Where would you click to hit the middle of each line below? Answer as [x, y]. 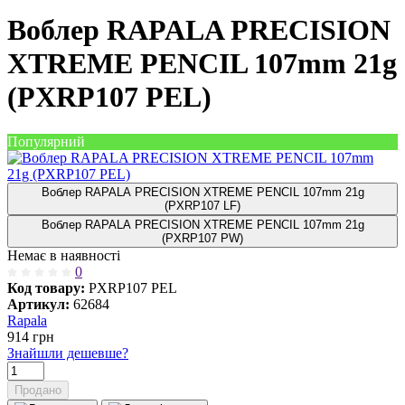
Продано [38, 390]
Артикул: [38, 304]
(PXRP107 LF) [202, 205]
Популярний [46, 141]
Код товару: [46, 287]
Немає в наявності [64, 255]
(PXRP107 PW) [202, 238]
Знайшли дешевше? [68, 353]
